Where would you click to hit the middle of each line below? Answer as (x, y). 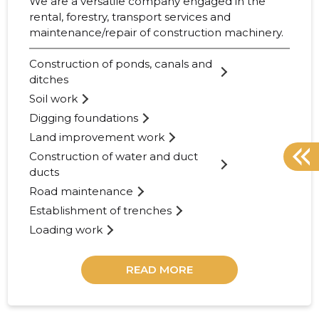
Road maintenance (82, 192)
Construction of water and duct (114, 157)
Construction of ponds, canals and (121, 64)
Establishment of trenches (101, 211)
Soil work (54, 99)
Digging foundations (84, 118)
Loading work (66, 230)
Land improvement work (97, 137)
